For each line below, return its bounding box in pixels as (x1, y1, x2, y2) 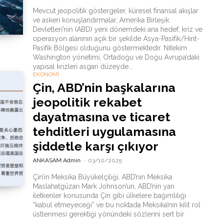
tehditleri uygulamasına (32, 124, 176, 139)
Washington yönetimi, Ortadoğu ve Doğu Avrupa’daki (32, 53, 199, 61)
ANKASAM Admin (32, 157, 81, 164)
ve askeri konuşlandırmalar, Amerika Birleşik (32, 16, 169, 24)
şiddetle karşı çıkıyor (32, 139, 158, 153)
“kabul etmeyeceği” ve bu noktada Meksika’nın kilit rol (32, 201, 200, 209)
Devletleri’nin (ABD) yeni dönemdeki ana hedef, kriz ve (32, 25, 202, 33)
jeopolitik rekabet (32, 95, 142, 109)
